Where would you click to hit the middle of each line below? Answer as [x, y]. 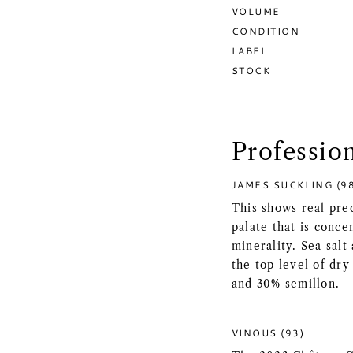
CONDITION [266, 31]
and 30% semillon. [286, 284]
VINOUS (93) [268, 333]
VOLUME [256, 11]
